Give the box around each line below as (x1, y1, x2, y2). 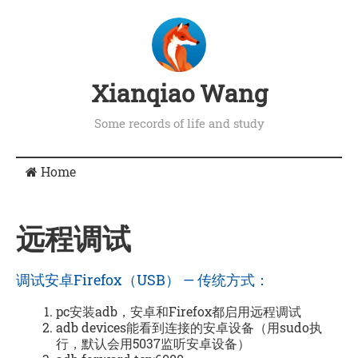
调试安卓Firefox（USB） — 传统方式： (16, 269, 269, 289)
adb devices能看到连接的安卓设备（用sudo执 (56, 318, 322, 336)
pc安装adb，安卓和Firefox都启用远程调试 (56, 302, 301, 320)
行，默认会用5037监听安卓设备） (56, 334, 250, 352)
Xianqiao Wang (90, 77, 268, 109)
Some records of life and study (93, 114, 265, 131)
